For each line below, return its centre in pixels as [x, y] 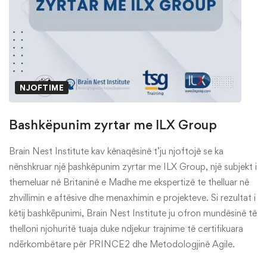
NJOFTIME [42, 87]
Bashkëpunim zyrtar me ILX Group [113, 124]
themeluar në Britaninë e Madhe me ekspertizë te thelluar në [129, 182]
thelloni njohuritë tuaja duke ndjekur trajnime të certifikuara [126, 228]
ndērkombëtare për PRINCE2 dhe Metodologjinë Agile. [123, 244]
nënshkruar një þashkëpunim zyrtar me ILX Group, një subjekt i [133, 166]
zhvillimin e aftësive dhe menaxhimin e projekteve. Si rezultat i [132, 197]
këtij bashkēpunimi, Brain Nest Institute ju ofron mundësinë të [133, 213]
